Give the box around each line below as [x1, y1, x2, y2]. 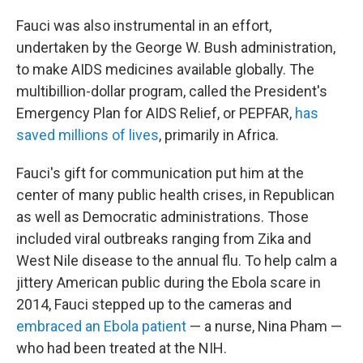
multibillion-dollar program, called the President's [16, 83, 327, 100]
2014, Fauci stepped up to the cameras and [16, 296, 292, 314]
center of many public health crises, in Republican [16, 186, 335, 204]
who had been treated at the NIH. [16, 340, 227, 357]
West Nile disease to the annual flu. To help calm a [16, 252, 337, 270]
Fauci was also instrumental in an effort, [16, 17, 271, 35]
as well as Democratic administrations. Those [16, 208, 309, 226]
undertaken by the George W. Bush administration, [16, 39, 335, 57]
